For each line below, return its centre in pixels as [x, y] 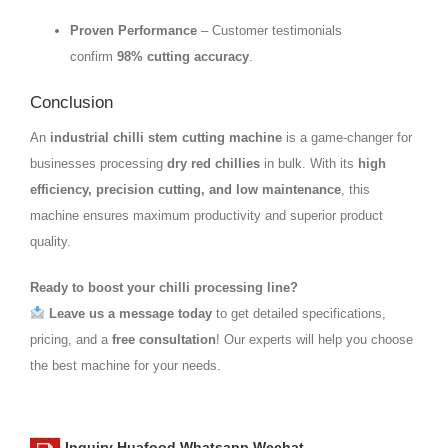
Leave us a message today [130, 313]
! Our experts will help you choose [314, 339]
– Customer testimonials [269, 30]
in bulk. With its [309, 163]
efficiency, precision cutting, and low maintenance [185, 189]
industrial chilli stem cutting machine [166, 137]
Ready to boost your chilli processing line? [164, 287]
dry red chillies [213, 163]
